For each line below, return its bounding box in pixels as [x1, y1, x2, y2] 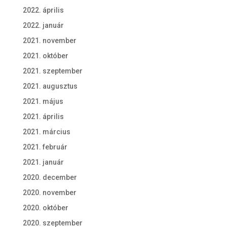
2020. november [22, 188, 77, 197]
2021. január [22, 158, 64, 167]
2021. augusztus [22, 82, 78, 91]
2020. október [22, 204, 68, 212]
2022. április [22, 6, 64, 15]
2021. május [22, 97, 63, 106]
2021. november [22, 36, 77, 45]
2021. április [22, 112, 64, 121]
